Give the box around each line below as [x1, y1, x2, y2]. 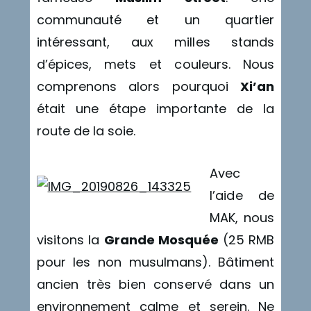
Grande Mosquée [103, 230, 223, 249]
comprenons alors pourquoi [36, 78, 241, 96]
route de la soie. [36, 122, 136, 140]
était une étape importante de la [36, 100, 275, 118]
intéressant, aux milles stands [36, 33, 275, 51]
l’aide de [210, 186, 275, 204]
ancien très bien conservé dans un [36, 275, 275, 293]
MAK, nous [210, 208, 275, 226]
